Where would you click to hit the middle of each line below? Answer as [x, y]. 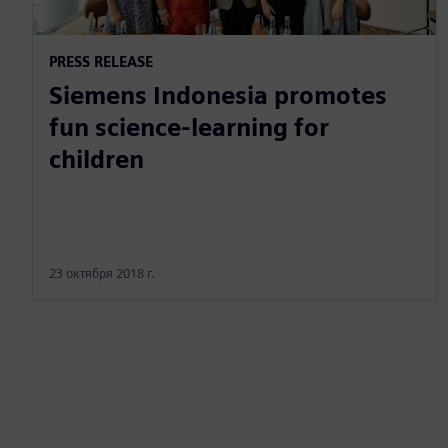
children [96, 159]
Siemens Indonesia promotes [218, 95]
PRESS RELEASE [101, 61]
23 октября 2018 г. [102, 273]
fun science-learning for [189, 127]
